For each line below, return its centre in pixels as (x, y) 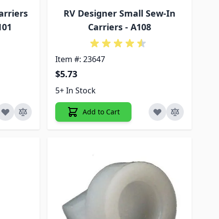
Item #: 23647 (80, 59)
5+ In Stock (76, 90)
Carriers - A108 (120, 27)
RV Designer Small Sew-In (120, 13)
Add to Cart (101, 111)
